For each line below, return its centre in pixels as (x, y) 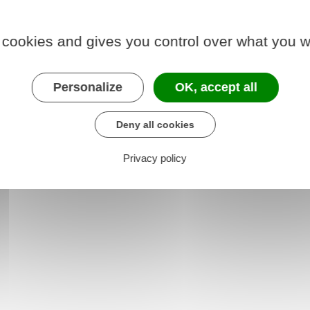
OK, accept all (216, 87)
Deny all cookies (155, 124)
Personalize (88, 87)
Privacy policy (155, 158)
